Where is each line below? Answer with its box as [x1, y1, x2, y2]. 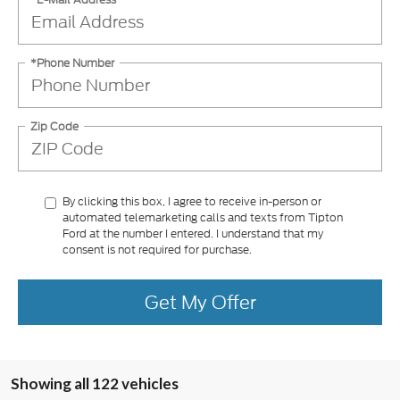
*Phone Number [30, 54, 114, 71]
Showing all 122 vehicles [11, 374, 179, 394]
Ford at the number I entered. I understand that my [62, 226, 323, 242]
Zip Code [30, 118, 79, 134]
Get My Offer [144, 288, 256, 315]
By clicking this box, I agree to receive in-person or [62, 194, 321, 210]
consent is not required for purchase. [62, 242, 252, 258]
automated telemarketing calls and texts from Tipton [62, 210, 343, 226]
